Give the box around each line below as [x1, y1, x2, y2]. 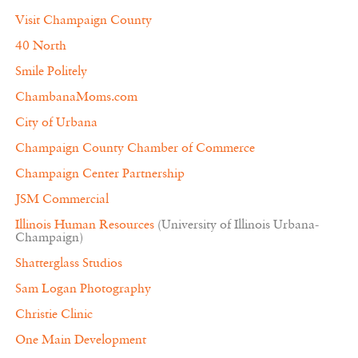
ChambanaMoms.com [14, 90, 137, 104]
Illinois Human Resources [14, 218, 154, 232]
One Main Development [14, 333, 146, 347]
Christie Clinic [14, 308, 93, 321]
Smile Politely [14, 65, 87, 78]
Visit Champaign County [14, 14, 152, 27]
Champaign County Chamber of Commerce [14, 141, 255, 155]
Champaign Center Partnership [14, 167, 185, 181]
